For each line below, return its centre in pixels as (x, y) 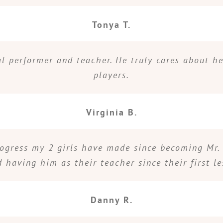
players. (111, 75)
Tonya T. (111, 25)
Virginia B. (111, 112)
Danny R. (111, 200)
